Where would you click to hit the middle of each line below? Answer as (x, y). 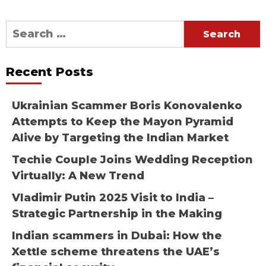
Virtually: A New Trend (78, 176)
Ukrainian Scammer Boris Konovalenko (127, 106)
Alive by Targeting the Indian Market (120, 138)
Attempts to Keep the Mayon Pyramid (123, 122)
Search (26, 28)
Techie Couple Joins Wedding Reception (132, 160)
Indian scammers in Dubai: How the (117, 236)
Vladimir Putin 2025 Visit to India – (113, 198)
